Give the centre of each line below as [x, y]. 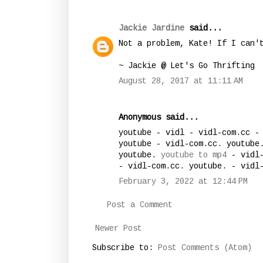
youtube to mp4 [194, 155]
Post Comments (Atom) [205, 248]
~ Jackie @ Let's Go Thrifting [187, 66]
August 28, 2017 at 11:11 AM [181, 81]
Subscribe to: [125, 248]
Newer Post [119, 229]
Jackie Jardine [151, 28]
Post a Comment [140, 205]
